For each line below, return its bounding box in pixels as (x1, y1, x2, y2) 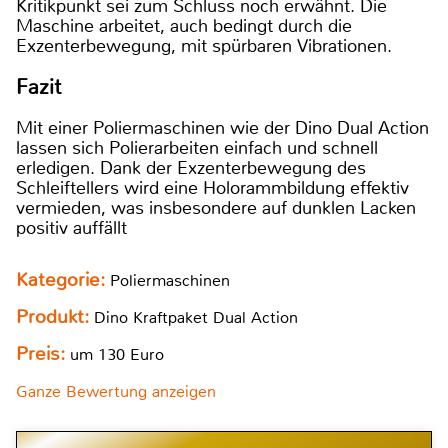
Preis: (16, 342, 65, 367)
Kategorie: (16, 268, 110, 293)
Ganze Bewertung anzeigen (16, 381, 216, 403)
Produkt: (16, 305, 94, 330)
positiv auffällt (16, 216, 127, 241)
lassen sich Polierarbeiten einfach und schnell (16, 136, 378, 161)
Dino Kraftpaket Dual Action (94, 307, 298, 329)
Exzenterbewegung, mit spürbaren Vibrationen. (16, 33, 397, 58)
